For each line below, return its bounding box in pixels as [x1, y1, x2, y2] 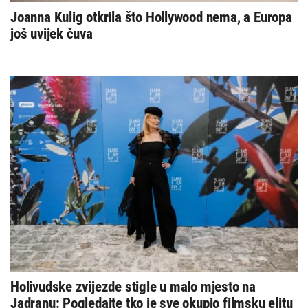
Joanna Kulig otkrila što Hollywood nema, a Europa [10, 9, 292, 26]
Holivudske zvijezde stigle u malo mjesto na [10, 278, 256, 295]
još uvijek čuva [10, 25, 93, 43]
